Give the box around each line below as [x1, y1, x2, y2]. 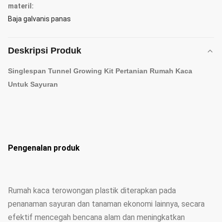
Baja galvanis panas [8, 15, 71, 23]
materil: [8, 2, 34, 10]
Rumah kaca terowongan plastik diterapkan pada [8, 186, 176, 195]
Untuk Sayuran [8, 80, 58, 88]
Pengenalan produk [8, 143, 80, 153]
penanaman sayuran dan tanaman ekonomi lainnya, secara [8, 199, 205, 209]
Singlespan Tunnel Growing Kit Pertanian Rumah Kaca [8, 67, 192, 75]
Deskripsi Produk [8, 46, 81, 55]
